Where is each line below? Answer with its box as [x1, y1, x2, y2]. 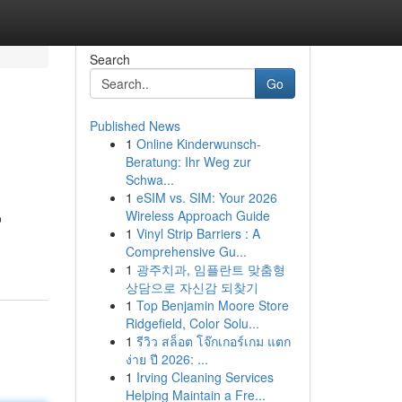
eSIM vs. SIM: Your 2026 [135, 188, 277, 206]
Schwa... [125, 170, 174, 188]
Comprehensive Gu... [125, 242, 247, 260]
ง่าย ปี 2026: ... [125, 350, 208, 368]
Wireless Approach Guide [125, 206, 270, 224]
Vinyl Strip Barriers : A [135, 224, 260, 242]
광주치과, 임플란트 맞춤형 [135, 260, 285, 278]
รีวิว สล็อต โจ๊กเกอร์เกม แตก [135, 332, 291, 350]
